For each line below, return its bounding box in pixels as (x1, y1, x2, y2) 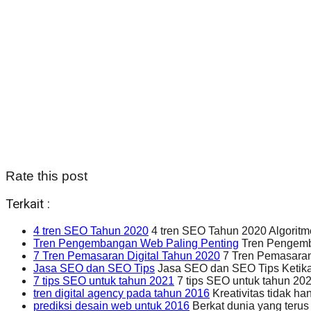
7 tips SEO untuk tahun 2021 (33, 275, 174, 287)
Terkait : (6, 196, 50, 212)
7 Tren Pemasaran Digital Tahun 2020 (33, 250, 220, 262)
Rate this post (6, 168, 87, 183)
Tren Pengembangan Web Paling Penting (33, 237, 239, 250)
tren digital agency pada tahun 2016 (33, 287, 210, 300)
